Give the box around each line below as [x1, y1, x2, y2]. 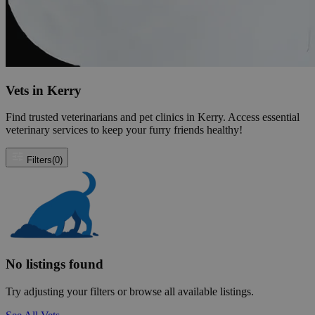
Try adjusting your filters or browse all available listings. [6, 285, 254, 297]
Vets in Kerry [6, 82, 82, 98]
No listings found [6, 257, 103, 272]
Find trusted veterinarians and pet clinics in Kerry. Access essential [6, 111, 300, 124]
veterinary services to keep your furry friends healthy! [6, 124, 243, 136]
